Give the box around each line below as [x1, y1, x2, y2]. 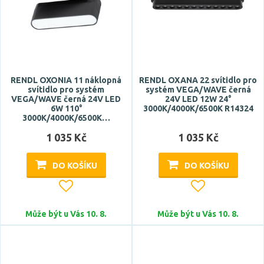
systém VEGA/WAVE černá [145, 85, 251, 94]
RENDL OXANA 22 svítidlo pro [139, 75, 257, 85]
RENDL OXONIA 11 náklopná [11, 75, 121, 85]
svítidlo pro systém [28, 85, 104, 94]
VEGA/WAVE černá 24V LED [11, 94, 121, 104]
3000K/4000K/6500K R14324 [143, 104, 253, 113]
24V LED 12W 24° [165, 94, 231, 104]
